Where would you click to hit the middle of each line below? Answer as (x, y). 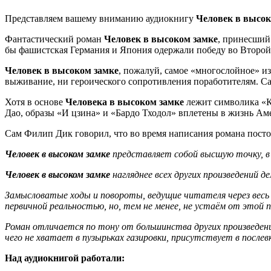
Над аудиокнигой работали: (65, 258)
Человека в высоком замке (125, 102)
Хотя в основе (35, 102)
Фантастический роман (54, 39)
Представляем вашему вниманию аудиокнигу (100, 19)
